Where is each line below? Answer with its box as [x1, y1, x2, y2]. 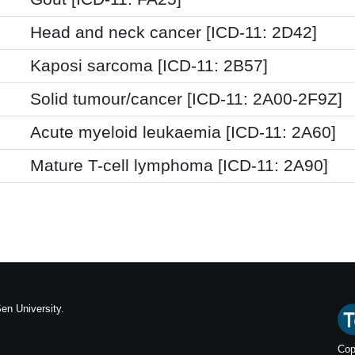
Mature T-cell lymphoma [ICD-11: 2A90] [30, 155, 328, 175]
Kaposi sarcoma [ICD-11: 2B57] [30, 55, 268, 75]
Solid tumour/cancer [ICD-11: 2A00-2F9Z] [30, 89, 342, 109]
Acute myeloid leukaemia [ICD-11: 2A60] [30, 122, 336, 142]
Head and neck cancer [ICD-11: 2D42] [30, 22, 317, 42]
